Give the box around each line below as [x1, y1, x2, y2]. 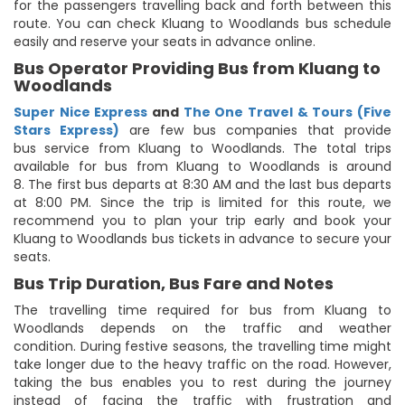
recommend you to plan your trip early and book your [14, 211, 391, 230]
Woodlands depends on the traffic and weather [14, 318, 391, 337]
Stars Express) [14, 120, 119, 139]
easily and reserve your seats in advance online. [14, 32, 316, 51]
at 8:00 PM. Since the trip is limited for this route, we [14, 193, 391, 212]
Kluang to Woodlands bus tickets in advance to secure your [14, 229, 391, 248]
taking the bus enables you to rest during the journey [14, 372, 391, 391]
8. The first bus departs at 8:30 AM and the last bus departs [14, 174, 391, 193]
